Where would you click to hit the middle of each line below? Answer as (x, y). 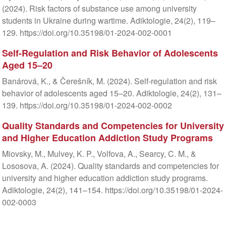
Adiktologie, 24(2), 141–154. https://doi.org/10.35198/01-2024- (112, 190)
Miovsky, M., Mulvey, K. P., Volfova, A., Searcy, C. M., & (99, 154)
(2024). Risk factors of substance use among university (99, 9)
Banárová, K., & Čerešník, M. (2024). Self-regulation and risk (109, 81)
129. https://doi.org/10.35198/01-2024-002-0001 (87, 33)
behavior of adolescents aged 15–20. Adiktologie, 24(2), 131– (111, 93)
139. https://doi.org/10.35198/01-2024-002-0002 (87, 105)
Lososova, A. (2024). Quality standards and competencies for (110, 166)
